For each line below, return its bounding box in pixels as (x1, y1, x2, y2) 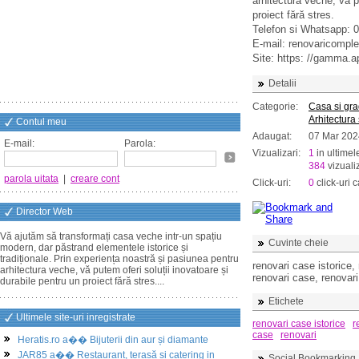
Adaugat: (252, 131, 292, 142)
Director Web (16, 206, 73, 217)
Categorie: (252, 101, 298, 112)
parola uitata (4, 173, 58, 184)
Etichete (268, 296, 304, 307)
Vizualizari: (252, 147, 301, 159)
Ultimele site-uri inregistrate (16, 312, 135, 323)
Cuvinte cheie (268, 237, 329, 248)
